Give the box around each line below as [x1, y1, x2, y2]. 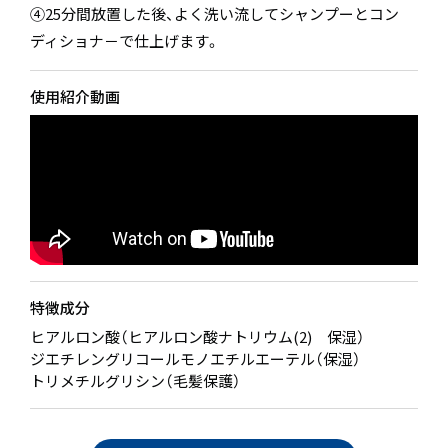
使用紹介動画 [30, 85, 120, 107]
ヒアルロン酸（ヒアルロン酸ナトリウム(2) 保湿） [30, 326, 365, 348]
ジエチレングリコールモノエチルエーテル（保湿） [30, 348, 361, 370]
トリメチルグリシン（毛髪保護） [30, 370, 241, 392]
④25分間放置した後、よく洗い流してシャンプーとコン [30, 3, 399, 25]
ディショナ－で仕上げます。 [30, 30, 220, 52]
